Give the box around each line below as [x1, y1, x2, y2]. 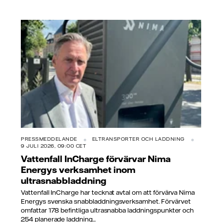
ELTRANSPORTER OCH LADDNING [92, 136, 185, 143]
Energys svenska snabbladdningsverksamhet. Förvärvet [21, 197, 191, 206]
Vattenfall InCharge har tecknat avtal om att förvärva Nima [21, 188, 195, 197]
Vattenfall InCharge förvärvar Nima [21, 153, 170, 165]
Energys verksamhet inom [21, 164, 135, 175]
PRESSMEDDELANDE [21, 136, 77, 143]
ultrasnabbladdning [21, 175, 107, 186]
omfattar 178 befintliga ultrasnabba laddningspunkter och [21, 206, 194, 215]
